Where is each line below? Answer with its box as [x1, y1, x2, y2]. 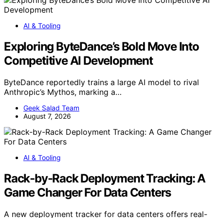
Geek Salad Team [23, 104, 79, 112]
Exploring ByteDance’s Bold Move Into [4, 39, 199, 54]
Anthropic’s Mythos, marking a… [4, 87, 122, 97]
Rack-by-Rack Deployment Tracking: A [4, 171, 205, 186]
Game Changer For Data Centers [4, 185, 171, 200]
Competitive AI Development [4, 54, 153, 68]
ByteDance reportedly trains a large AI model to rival [4, 77, 199, 88]
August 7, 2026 [23, 112, 71, 121]
